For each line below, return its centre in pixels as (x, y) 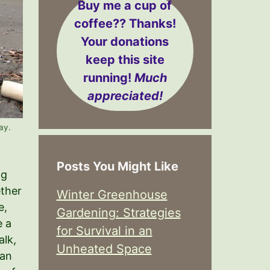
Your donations (125, 42)
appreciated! (125, 96)
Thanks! (151, 24)
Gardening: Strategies (118, 213)
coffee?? (100, 24)
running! (108, 78)
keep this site (125, 60)
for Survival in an (104, 231)
